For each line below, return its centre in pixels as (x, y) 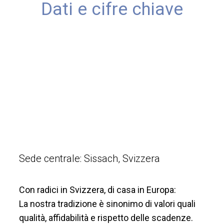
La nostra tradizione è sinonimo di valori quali (107, 203)
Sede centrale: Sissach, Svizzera (89, 159)
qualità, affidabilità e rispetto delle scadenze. (106, 217)
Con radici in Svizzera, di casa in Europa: (97, 189)
